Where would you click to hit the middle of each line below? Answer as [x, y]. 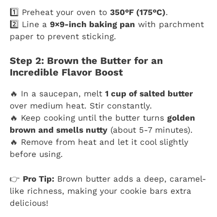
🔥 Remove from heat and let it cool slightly [99, 142]
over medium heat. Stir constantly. [81, 106]
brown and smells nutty [59, 130]
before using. [36, 154]
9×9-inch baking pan [93, 24]
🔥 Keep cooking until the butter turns [88, 118]
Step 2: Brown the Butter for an [86, 61]
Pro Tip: [39, 178]
